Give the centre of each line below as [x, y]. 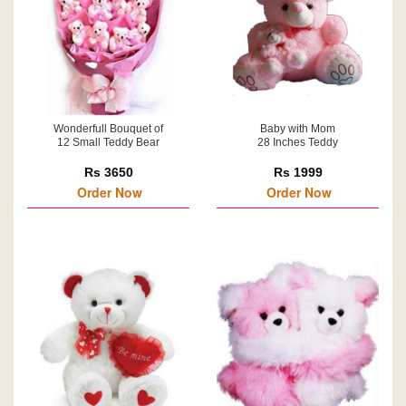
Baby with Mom [298, 129]
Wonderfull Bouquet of [108, 129]
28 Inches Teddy [298, 142]
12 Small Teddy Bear [108, 142]
